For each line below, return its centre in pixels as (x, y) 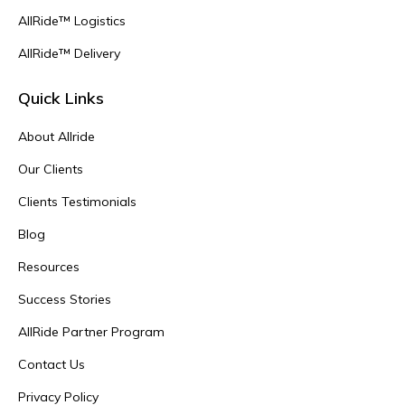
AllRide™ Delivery (69, 53)
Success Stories (65, 299)
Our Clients (51, 169)
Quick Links (61, 98)
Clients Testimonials (77, 201)
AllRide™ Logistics (72, 20)
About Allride (57, 136)
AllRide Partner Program (91, 331)
